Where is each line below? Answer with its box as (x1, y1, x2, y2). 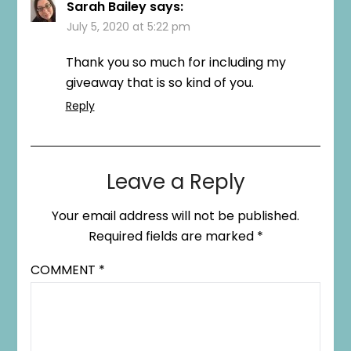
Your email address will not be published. (52, 207, 299, 226)
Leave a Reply (106, 168, 245, 197)
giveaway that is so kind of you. (65, 74, 254, 92)
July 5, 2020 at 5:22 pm (66, 19, 190, 35)
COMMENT (30, 261, 99, 280)
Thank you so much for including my (65, 53, 286, 72)
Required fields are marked (88, 227, 257, 246)
